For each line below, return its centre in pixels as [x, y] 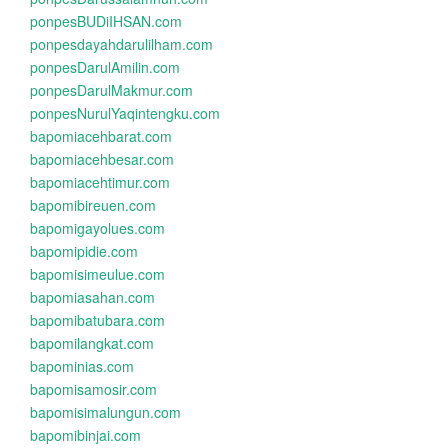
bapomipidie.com [84, 251]
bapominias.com [82, 366]
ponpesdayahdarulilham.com [121, 44]
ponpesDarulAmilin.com [105, 67]
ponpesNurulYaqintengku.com [125, 113]
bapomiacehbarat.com [101, 136]
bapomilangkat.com [92, 343]
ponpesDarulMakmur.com [111, 90]
